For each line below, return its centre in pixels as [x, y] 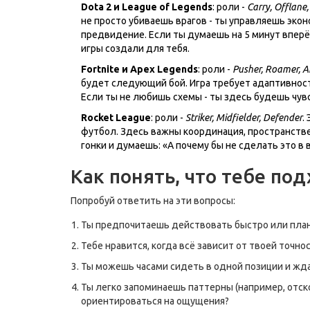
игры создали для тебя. [135, 48]
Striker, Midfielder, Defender [244, 117]
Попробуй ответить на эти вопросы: [153, 200]
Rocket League [116, 117]
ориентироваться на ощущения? [155, 301]
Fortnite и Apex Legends [139, 69]
